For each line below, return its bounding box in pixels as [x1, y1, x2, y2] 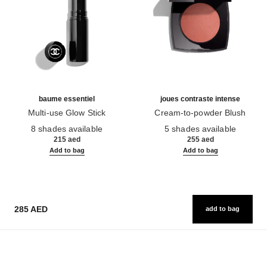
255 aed [187, 135, 214, 144]
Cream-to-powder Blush [154, 107, 246, 117]
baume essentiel [39, 94, 95, 103]
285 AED [14, 204, 48, 214]
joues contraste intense [160, 94, 240, 103]
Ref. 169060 [6, 118, 54, 128]
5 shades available [164, 123, 236, 133]
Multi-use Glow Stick [28, 107, 105, 117]
